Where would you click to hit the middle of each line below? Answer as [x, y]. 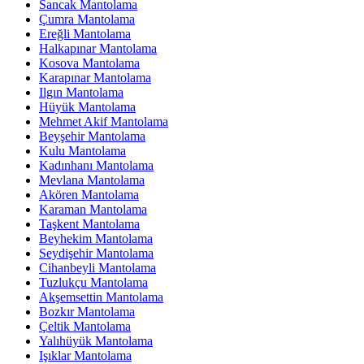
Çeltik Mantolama [85, 327]
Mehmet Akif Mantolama [104, 122]
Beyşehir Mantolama [92, 136]
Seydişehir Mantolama [96, 253]
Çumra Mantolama [87, 19]
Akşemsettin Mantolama [101, 297]
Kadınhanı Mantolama [96, 166]
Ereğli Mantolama [85, 34]
